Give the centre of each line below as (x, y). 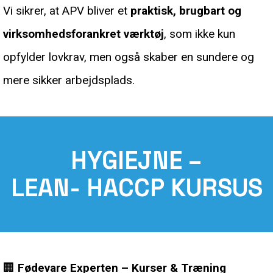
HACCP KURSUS (174, 188)
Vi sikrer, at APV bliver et (67, 10)
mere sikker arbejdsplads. (69, 80)
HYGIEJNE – (136, 160)
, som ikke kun (200, 34)
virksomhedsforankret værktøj (83, 34)
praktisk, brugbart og (186, 10)
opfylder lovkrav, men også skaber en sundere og (129, 57)
